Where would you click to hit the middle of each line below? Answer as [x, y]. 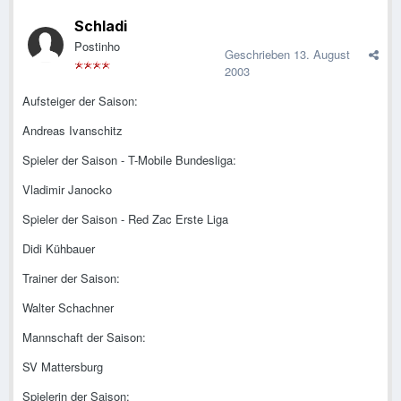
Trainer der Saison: [71, 278]
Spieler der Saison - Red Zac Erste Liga [125, 219]
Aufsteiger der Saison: [80, 101]
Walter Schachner [68, 308]
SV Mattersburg [63, 367]
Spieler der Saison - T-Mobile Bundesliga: [129, 160]
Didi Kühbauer [59, 249]
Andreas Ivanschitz [73, 131]
